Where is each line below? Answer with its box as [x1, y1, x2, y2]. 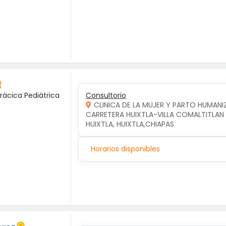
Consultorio [86, 90, 126, 100]
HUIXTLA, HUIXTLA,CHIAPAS [86, 119, 174, 129]
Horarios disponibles [91, 143, 160, 154]
